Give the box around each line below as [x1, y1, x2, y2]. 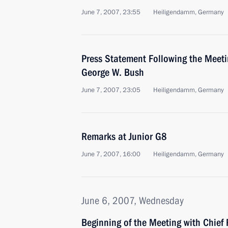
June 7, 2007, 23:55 [81, 8, 140, 17]
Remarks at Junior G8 [81, 130, 167, 142]
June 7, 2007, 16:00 [81, 150, 140, 159]
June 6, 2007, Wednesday [81, 194, 184, 207]
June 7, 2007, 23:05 [81, 85, 140, 95]
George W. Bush [81, 66, 144, 78]
